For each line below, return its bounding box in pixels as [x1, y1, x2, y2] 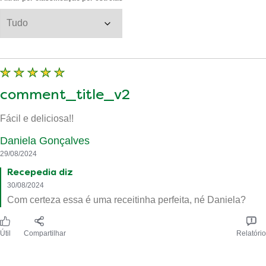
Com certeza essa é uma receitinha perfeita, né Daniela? [7, 194, 246, 204]
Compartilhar [24, 228, 66, 237]
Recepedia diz [7, 167, 73, 176]
